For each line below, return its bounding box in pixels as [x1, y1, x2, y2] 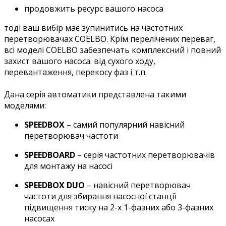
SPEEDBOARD [24, 149, 75, 160]
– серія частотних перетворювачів [75, 149, 215, 160]
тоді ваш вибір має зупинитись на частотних [4, 22, 183, 33]
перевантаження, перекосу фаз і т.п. [4, 66, 147, 78]
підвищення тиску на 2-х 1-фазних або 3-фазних [24, 201, 213, 213]
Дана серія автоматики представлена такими [4, 88, 186, 100]
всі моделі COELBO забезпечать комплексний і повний [4, 44, 221, 55]
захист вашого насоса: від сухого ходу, [4, 55, 155, 67]
